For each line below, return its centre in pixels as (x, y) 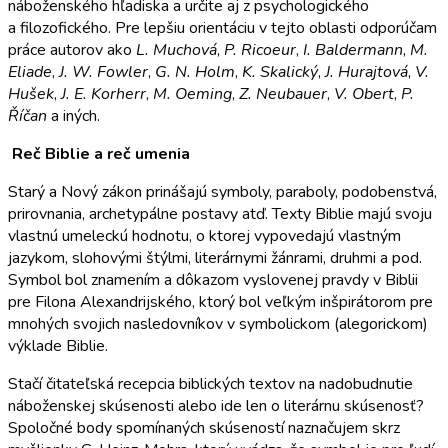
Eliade (30, 71)
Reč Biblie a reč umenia (101, 153)
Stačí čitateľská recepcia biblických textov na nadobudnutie (210, 383)
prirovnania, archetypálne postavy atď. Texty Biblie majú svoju (220, 213)
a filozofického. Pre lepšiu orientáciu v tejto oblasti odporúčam (222, 27)
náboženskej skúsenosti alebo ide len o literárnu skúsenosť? (216, 405)
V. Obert (364, 93)
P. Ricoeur (258, 49)
